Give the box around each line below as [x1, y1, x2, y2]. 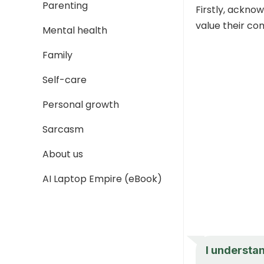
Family [42, 48, 72, 62]
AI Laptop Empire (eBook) [42, 172, 162, 186]
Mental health [42, 24, 107, 37]
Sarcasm [42, 123, 84, 136]
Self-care [42, 73, 87, 87]
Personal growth [42, 98, 119, 111]
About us [42, 147, 83, 161]
